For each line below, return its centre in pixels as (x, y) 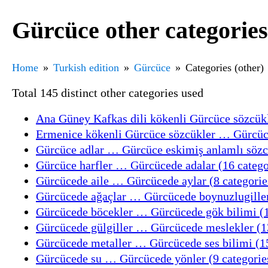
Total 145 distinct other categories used (108, 92)
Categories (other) (225, 67)
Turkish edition (86, 67)
